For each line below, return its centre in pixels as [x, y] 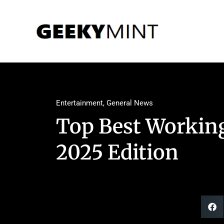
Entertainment [79, 103]
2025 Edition [117, 152]
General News [130, 103]
